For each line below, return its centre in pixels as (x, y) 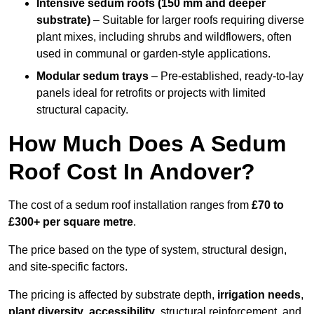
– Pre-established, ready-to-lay (226, 76)
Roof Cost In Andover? (132, 172)
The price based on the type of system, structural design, (148, 250)
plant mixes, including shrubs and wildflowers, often (164, 37)
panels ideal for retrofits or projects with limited (151, 93)
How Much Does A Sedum (147, 144)
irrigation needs (259, 295)
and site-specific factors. (68, 267)
